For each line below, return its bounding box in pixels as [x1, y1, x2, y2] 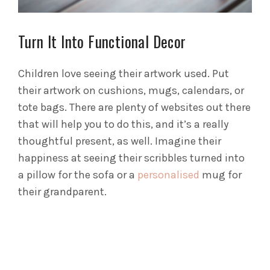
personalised [135, 168, 202, 182]
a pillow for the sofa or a [18, 168, 135, 182]
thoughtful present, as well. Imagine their [18, 134, 221, 148]
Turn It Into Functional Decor [18, 30, 186, 53]
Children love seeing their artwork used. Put [18, 67, 229, 81]
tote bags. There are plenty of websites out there [18, 101, 251, 115]
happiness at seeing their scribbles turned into [18, 151, 245, 165]
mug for [202, 168, 242, 182]
